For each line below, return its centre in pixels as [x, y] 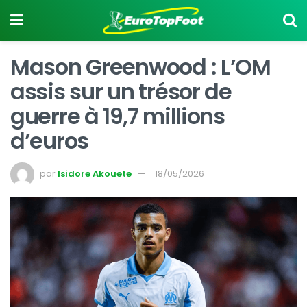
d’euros [50, 141]
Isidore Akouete [95, 173]
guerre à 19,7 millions [118, 116]
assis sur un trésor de [121, 91]
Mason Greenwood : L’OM [140, 67]
